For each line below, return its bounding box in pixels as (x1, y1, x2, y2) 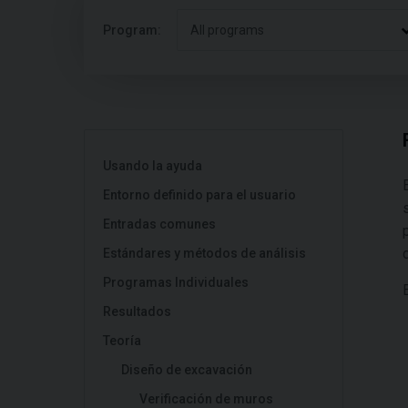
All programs (190, 23, 264, 37)
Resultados (103, 304, 171, 319)
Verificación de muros (139, 392, 273, 406)
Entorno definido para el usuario (103, 188, 296, 202)
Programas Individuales (103, 275, 249, 290)
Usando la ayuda (103, 158, 202, 173)
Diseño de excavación (121, 362, 252, 377)
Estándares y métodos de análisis (103, 246, 306, 260)
